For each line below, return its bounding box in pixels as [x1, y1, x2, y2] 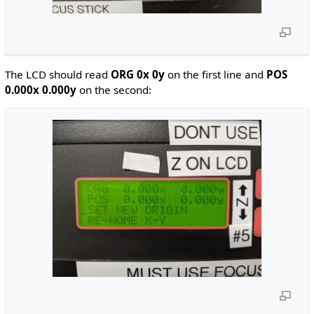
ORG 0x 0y [110, 67, 165, 81]
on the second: [76, 82, 151, 97]
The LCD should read [4, 67, 111, 81]
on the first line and [164, 67, 266, 81]
